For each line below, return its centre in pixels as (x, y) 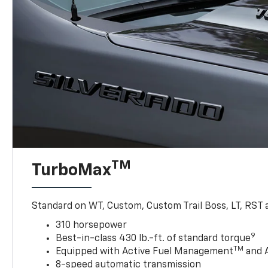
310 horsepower (92, 225)
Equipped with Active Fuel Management (145, 252)
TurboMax (72, 170)
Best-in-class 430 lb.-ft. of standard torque (153, 238)
